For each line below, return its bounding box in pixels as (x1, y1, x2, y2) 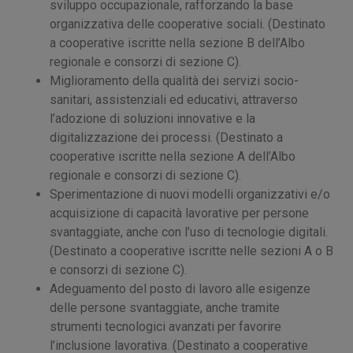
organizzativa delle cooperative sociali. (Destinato (50, 16, 326, 32)
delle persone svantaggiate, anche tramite (50, 299, 281, 315)
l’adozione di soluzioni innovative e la (50, 110, 256, 126)
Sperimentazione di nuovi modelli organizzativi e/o (50, 186, 331, 202)
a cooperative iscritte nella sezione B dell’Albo (50, 35, 306, 50)
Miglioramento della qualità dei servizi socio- (50, 72, 299, 88)
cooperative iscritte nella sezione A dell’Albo (50, 148, 296, 164)
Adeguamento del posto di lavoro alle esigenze (50, 281, 311, 296)
